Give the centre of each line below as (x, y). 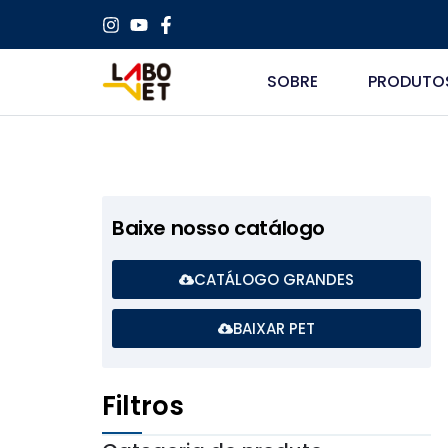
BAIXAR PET (274, 328)
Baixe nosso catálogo (218, 228)
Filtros (143, 406)
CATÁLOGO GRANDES (274, 279)
